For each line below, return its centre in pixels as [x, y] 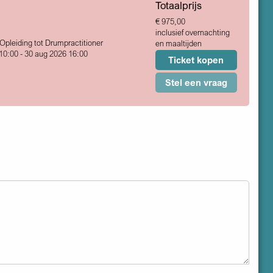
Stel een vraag [196, 83]
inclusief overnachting [192, 33]
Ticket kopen [196, 60]
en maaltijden [178, 44]
